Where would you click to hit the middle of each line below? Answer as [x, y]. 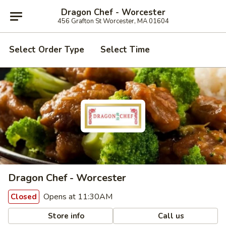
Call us [170, 216]
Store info [65, 216]
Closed [24, 197]
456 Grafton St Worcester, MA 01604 [113, 21]
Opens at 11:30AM [77, 197]
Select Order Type [47, 50]
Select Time [125, 50]
